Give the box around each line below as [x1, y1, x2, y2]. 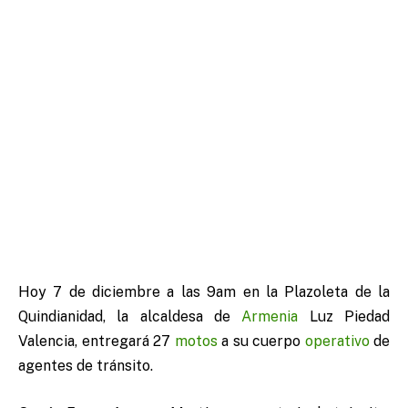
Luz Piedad [298, 308, 391, 326]
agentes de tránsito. [18, 357, 153, 375]
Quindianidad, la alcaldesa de [18, 308, 242, 326]
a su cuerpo [217, 332, 305, 351]
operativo [304, 332, 370, 351]
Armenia [241, 308, 299, 326]
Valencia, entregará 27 [18, 332, 175, 351]
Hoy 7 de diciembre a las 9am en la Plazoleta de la [18, 283, 390, 301]
